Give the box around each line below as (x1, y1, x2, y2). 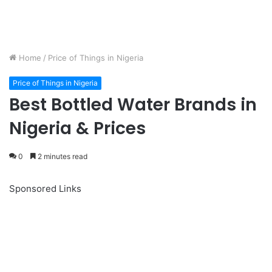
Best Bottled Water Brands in (9, 93, 257, 117)
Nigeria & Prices (9, 117, 146, 141)
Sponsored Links (9, 183, 81, 195)
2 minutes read (36, 152, 87, 161)
